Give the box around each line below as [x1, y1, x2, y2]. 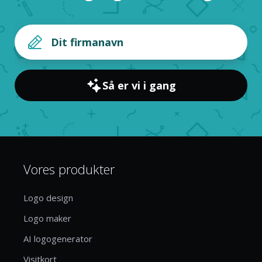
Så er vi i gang [102, 78, 176, 92]
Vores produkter [23, 160, 115, 178]
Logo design [23, 191, 73, 204]
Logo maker [23, 212, 71, 224]
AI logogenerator [23, 232, 92, 244]
